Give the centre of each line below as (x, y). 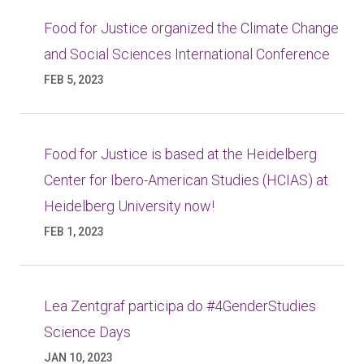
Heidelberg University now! (129, 206)
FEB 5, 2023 (74, 80)
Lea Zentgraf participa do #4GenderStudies (180, 306)
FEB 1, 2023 (74, 232)
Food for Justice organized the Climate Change (191, 28)
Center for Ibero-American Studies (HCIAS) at (186, 180)
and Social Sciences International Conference (187, 54)
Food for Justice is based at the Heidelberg (180, 154)
